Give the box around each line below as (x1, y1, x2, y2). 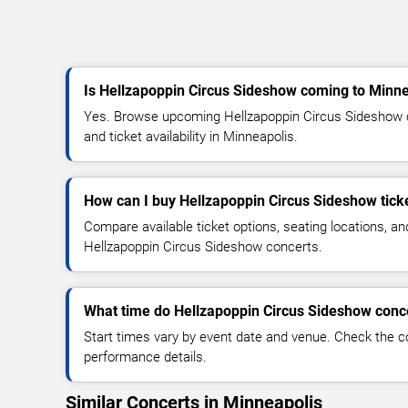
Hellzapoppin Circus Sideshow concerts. (84, 239, 322, 256)
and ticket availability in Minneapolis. (84, 128, 298, 146)
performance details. (84, 349, 207, 366)
